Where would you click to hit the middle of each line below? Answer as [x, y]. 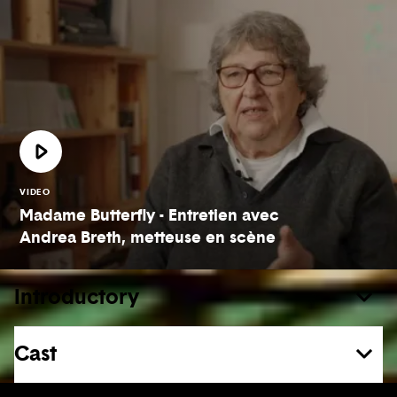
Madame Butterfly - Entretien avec [149, 214]
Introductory [77, 296]
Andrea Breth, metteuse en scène [148, 237]
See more [187, 372]
